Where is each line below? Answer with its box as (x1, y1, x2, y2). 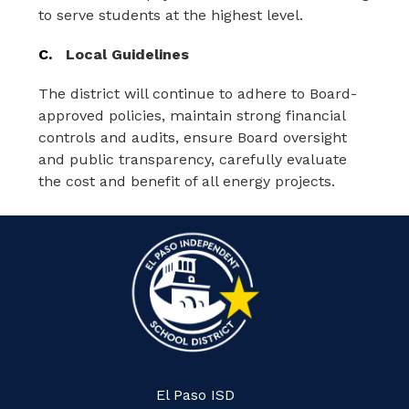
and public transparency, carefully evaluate (38, 151, 348, 168)
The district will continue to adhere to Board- (38, 85, 358, 102)
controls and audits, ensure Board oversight (38, 129, 348, 146)
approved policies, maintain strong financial (38, 107, 346, 124)
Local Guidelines (66, 46, 190, 63)
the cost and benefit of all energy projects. (38, 173, 336, 190)
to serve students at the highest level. (38, 6, 304, 24)
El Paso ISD (156, 386, 235, 404)
